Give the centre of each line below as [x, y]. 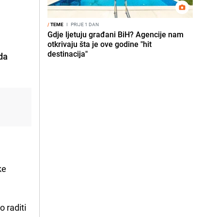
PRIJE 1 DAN [84, 24]
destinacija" [68, 54]
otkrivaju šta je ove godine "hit [100, 44]
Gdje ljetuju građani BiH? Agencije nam [116, 34]
